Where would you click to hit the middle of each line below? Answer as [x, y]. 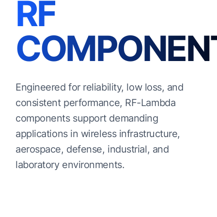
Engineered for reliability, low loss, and [100, 87]
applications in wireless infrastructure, [98, 134]
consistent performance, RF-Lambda [96, 103]
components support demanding [87, 118]
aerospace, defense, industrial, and [92, 149]
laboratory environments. [70, 165]
